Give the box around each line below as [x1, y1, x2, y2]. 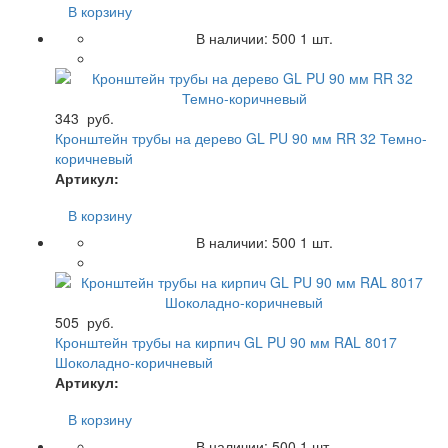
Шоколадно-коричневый [55, 351, 213, 372]
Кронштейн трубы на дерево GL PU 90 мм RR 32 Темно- [55, 127, 427, 148]
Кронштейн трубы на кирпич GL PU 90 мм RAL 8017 [55, 331, 397, 352]
